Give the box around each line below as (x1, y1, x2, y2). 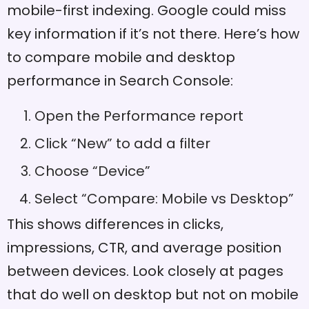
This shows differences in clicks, (7, 215, 223, 235)
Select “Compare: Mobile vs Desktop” (34, 189, 294, 209)
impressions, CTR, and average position (7, 238, 281, 258)
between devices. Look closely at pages (7, 261, 283, 281)
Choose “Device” (34, 161, 150, 181)
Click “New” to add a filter (34, 134, 210, 154)
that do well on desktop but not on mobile (7, 285, 299, 305)
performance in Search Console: (7, 71, 233, 91)
